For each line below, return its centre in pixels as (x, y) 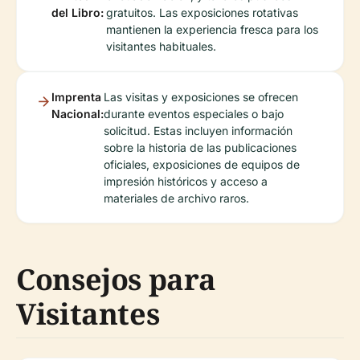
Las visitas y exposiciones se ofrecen (201, 97)
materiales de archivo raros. (176, 198)
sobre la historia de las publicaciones (200, 147)
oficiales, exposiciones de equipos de (202, 164)
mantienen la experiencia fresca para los (212, 29)
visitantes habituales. (161, 46)
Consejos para (116, 279)
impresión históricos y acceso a (186, 181)
